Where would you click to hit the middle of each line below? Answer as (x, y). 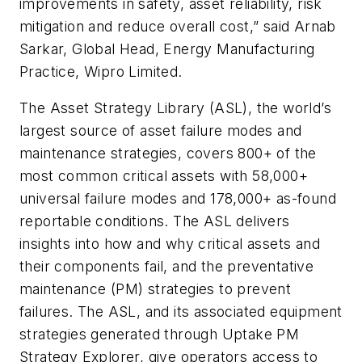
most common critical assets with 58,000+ (164, 176)
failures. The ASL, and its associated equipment (181, 312)
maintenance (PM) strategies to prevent (156, 289)
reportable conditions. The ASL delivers (155, 221)
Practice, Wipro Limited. (101, 71)
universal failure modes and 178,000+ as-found (178, 199)
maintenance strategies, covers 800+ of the (168, 154)
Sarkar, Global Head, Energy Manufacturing (167, 48)
